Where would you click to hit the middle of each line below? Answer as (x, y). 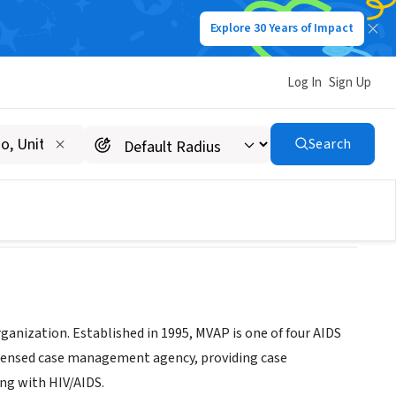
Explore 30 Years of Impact (282, 28)
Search (330, 144)
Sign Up (350, 82)
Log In (305, 82)
